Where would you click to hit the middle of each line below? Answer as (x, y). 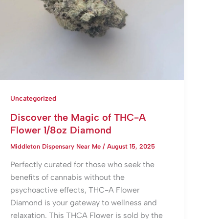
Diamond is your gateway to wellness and (84, 203)
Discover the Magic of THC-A (78, 117)
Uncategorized (33, 98)
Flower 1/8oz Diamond (61, 130)
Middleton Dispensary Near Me (57, 146)
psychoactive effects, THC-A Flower (75, 190)
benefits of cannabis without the (68, 177)
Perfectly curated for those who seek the (83, 165)
